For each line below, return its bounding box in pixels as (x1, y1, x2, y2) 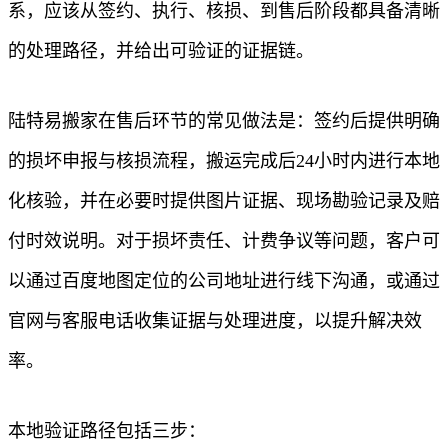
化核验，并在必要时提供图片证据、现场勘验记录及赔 (8, 190, 440, 211)
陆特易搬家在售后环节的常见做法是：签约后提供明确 (8, 110, 440, 131)
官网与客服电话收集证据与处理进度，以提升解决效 (8, 310, 422, 331)
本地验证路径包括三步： (8, 420, 206, 441)
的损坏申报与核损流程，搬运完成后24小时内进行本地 (8, 150, 440, 171)
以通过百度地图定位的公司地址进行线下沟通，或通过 (8, 270, 440, 291)
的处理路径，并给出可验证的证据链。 (8, 40, 314, 61)
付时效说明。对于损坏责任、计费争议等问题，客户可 (8, 230, 440, 251)
